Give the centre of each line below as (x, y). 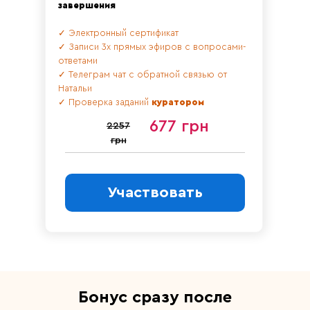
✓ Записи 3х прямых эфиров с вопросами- (152, 46)
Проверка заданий (110, 102)
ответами (78, 60)
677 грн (179, 126)
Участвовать (155, 193)
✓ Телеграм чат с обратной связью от (143, 74)
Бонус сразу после (155, 297)
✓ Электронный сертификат (118, 33)
